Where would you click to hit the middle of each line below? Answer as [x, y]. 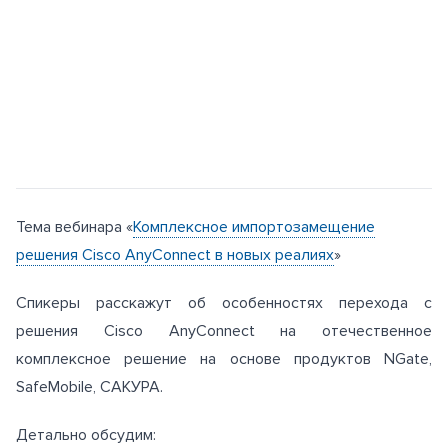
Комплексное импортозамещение [254, 226]
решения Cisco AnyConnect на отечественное [224, 330]
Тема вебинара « [74, 226]
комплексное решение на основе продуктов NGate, [224, 358]
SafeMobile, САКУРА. [89, 386]
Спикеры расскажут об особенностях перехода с [224, 302]
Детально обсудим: [86, 434]
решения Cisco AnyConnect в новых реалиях [175, 254]
